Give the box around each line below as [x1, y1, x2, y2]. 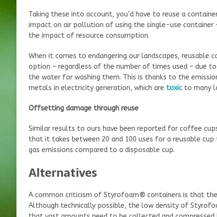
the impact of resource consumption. [28, 31, 150, 40]
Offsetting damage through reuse [28, 104, 139, 112]
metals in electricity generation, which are [28, 83, 166, 92]
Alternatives [28, 163, 97, 182]
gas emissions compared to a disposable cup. [28, 145, 175, 154]
